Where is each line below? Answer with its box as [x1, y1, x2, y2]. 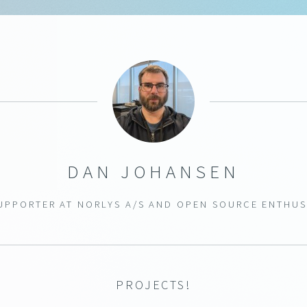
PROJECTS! [115, 277, 192, 293]
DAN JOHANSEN [66, 160, 241, 183]
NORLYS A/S [77, 198, 145, 211]
